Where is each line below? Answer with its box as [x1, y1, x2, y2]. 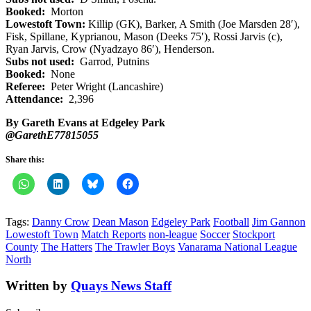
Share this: [6, 154, 44, 165]
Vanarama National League [178, 240, 297, 253]
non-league [149, 228, 197, 240]
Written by [6, 278, 71, 294]
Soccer [200, 228, 230, 240]
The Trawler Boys [95, 240, 175, 253]
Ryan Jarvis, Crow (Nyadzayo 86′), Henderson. [6, 42, 215, 55]
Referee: [6, 80, 45, 92]
